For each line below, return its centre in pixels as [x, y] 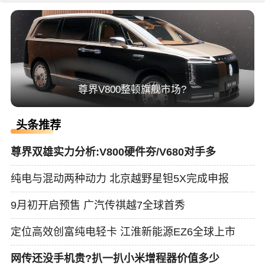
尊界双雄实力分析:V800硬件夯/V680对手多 [113, 152]
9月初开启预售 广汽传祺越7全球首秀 [98, 205]
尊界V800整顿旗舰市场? [132, 89]
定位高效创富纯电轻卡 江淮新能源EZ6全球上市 [123, 232]
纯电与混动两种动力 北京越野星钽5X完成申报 [119, 179]
